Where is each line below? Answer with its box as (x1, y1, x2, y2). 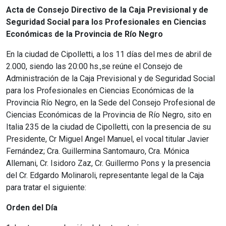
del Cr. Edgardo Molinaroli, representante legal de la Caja (6, 170, 204, 180)
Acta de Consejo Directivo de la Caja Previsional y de (6, 5, 208, 15)
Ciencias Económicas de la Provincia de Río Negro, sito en (6, 109, 211, 120)
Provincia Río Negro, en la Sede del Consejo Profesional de (6, 97, 215, 107)
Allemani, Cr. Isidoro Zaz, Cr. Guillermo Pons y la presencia (6, 158, 210, 168)
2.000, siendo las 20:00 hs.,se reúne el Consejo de (6, 61, 183, 71)
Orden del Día (6, 202, 58, 212)
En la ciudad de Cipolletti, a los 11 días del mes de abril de (6, 49, 212, 59)
